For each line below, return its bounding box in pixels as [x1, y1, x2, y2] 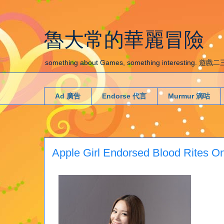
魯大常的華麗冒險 [44, 28, 204, 50]
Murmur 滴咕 [168, 92, 210, 100]
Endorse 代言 [102, 92, 146, 100]
